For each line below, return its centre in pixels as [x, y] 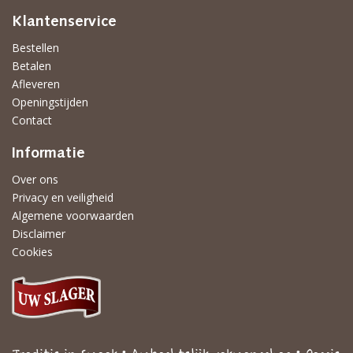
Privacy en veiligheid [63, 197]
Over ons [35, 179]
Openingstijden [50, 102]
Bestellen [35, 48]
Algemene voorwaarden [73, 216]
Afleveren [36, 84]
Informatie [48, 154]
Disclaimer [39, 234]
